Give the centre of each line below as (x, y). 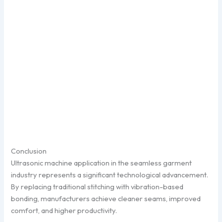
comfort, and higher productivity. (64, 210)
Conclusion (29, 151)
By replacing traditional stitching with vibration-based (97, 186)
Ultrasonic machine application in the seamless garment (102, 163)
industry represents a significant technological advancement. (110, 174)
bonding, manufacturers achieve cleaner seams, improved (106, 198)
